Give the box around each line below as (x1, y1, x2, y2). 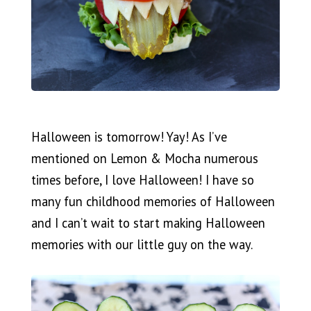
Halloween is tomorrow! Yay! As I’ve (31, 128, 227, 146)
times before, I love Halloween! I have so (31, 171, 254, 189)
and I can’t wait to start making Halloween (31, 215, 265, 232)
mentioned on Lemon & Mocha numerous (31, 150, 258, 167)
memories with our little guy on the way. (31, 236, 253, 253)
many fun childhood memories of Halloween (31, 193, 275, 210)
